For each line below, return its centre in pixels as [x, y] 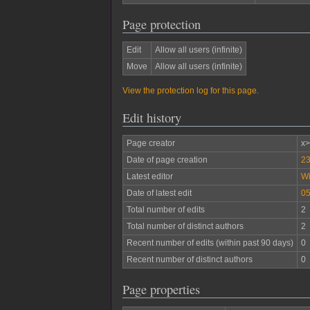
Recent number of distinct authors [189, 260]
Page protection [162, 24]
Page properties [161, 289]
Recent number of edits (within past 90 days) [210, 243]
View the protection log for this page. [191, 90]
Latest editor [149, 177]
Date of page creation [167, 160]
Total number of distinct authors [185, 227]
